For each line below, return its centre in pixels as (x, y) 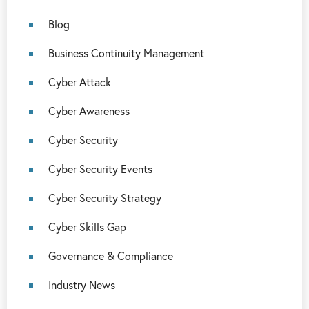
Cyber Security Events (100, 169)
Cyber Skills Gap (87, 227)
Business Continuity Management (126, 53)
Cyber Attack (80, 82)
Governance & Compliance (111, 256)
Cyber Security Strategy (105, 198)
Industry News (82, 285)
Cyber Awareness (89, 111)
